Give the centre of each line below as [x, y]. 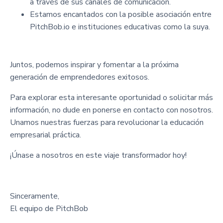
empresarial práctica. [46, 135]
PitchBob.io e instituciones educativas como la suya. [120, 27]
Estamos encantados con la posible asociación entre [121, 14]
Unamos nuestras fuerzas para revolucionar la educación [107, 122]
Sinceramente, [35, 196]
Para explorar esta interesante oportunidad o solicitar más [111, 97]
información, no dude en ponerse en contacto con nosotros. [111, 110]
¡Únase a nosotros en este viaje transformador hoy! [98, 155]
